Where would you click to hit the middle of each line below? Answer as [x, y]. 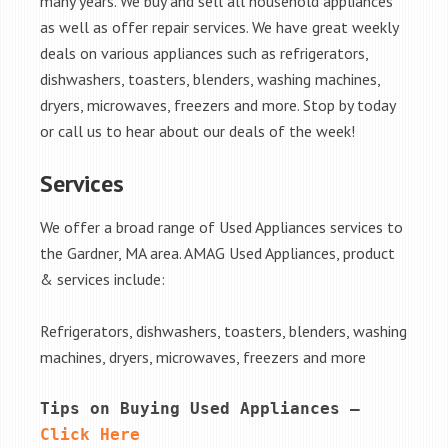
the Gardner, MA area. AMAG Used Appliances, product [217, 253]
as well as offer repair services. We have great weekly [219, 27]
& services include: [102, 279]
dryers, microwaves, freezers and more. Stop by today [217, 105]
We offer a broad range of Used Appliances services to [221, 227]
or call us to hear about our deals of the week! [197, 131]
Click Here [90, 434]
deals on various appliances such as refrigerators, [204, 53]
